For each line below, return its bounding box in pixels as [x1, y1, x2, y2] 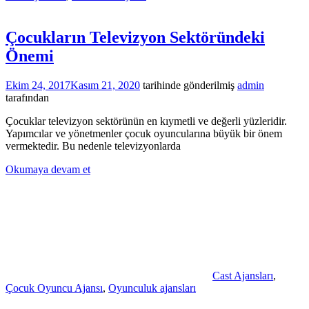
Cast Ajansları [212, 270, 273, 282]
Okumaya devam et [6, 163, 90, 176]
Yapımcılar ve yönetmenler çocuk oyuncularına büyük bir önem [6, 128, 282, 140]
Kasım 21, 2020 [70, 79, 140, 92]
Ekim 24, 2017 [6, 79, 70, 92]
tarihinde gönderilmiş [140, 79, 235, 92]
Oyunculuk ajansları [108, 282, 196, 295]
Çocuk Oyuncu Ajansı [6, 282, 103, 295]
